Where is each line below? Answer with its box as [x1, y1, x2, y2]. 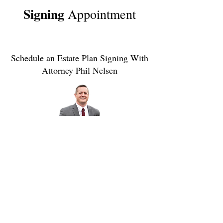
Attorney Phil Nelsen [42, 64, 117, 76]
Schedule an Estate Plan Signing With [11, 52, 148, 64]
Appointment [64, 5, 136, 22]
